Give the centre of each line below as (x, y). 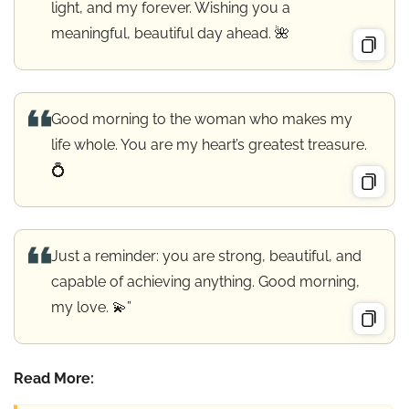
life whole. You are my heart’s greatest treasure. (209, 144)
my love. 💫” (91, 307)
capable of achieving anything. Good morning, (205, 281)
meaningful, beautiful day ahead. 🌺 (170, 33)
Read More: (54, 378)
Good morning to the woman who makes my (202, 119)
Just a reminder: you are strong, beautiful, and (206, 256)
